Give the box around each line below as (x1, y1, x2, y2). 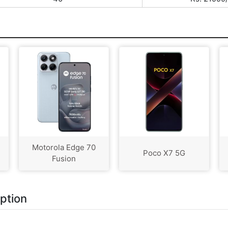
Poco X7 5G (142, 148, 185, 158)
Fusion (52, 153, 76, 163)
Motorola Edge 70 (32, 142, 96, 152)
